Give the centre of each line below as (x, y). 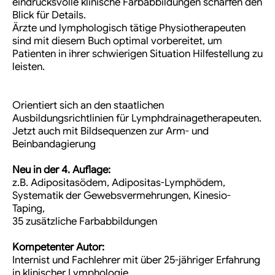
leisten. (29, 67)
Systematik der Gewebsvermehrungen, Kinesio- (122, 196)
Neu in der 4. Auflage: (61, 170)
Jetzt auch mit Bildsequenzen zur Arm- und (110, 131)
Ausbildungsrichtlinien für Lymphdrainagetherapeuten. (137, 118)
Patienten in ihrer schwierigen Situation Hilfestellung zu (137, 54)
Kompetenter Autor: (58, 247)
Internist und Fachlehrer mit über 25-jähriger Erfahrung (136, 260)
